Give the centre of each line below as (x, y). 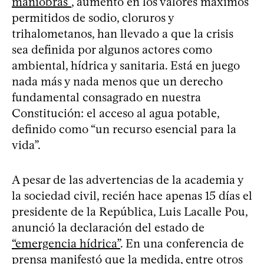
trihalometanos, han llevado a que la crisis (123, 33)
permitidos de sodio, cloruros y (93, 17)
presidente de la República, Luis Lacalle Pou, (130, 211)
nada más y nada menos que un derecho (117, 81)
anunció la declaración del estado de (108, 227)
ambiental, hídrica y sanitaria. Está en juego (126, 65)
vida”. (26, 145)
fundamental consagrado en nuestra (106, 97)
